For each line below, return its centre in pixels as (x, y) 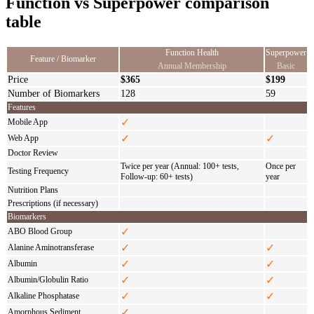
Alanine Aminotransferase (51, 247)
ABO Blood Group (40, 231)
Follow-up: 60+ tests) (157, 176)
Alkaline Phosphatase (43, 295)
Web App (23, 138)
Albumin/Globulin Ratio (48, 279)
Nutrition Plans (33, 190)
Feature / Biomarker (63, 59)
